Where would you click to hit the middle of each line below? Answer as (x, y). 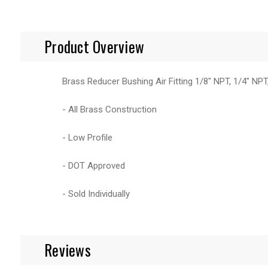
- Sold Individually (96, 194)
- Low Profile (87, 137)
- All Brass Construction (109, 109)
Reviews (68, 249)
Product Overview (94, 46)
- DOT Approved (94, 165)
